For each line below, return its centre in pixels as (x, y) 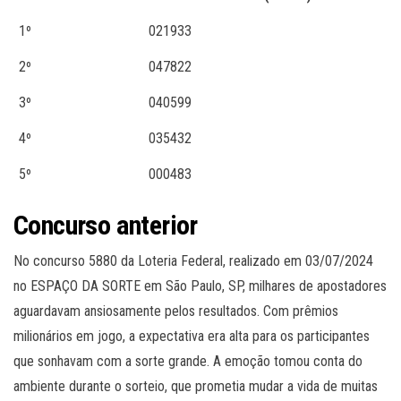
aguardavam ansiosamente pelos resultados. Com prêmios (176, 311)
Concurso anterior (106, 226)
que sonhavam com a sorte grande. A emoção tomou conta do (188, 362)
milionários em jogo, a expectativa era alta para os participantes (192, 337)
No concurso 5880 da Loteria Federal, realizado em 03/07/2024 (193, 261)
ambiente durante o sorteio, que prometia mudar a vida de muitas (196, 387)
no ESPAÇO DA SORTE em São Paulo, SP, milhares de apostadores (200, 286)
